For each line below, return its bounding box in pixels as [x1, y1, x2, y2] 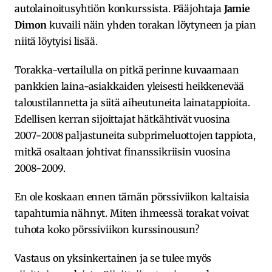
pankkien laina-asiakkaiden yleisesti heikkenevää [15, 80, 245, 92]
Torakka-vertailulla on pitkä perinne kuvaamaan [15, 63, 239, 76]
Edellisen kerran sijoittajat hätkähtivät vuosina [15, 112, 231, 125]
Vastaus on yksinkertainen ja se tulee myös [15, 251, 212, 264]
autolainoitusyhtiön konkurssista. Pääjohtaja [15, 2, 224, 15]
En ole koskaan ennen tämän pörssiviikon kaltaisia [15, 190, 250, 203]
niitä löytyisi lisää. [15, 35, 98, 47]
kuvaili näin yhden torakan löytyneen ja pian [47, 18, 257, 31]
